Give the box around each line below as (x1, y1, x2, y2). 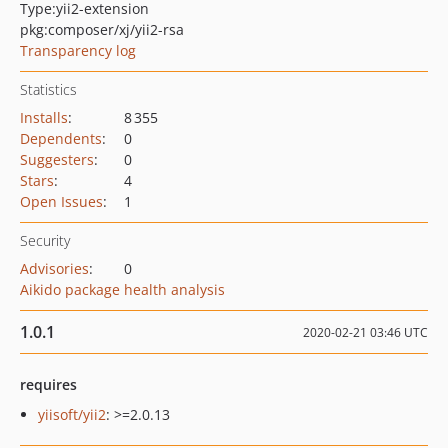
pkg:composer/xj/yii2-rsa (20, 20, 184, 39)
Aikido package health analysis (20, 280, 225, 299)
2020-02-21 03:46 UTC (303, 324, 428, 341)
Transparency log (20, 41, 136, 60)
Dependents (20, 129, 102, 148)
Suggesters (20, 150, 94, 169)
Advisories (20, 259, 89, 278)
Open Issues (20, 192, 103, 211)
